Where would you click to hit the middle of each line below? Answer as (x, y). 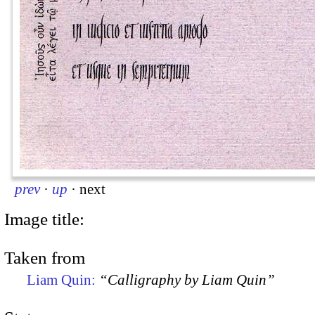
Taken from (45, 258)
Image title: (44, 219)
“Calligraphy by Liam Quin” (187, 280)
